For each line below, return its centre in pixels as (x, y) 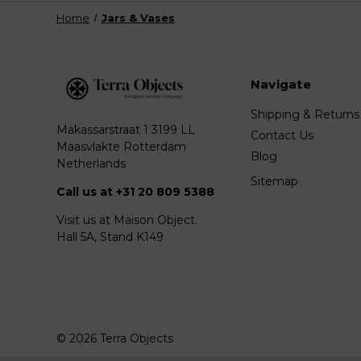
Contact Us (282, 136)
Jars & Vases (138, 17)
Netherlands (91, 164)
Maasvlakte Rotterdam (121, 147)
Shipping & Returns (305, 115)
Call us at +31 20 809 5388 (135, 192)
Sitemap (274, 182)
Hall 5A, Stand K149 (110, 237)
